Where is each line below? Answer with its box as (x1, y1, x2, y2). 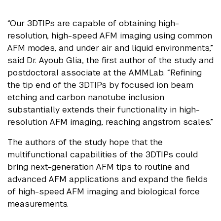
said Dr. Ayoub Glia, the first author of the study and (7, 54, 214, 66)
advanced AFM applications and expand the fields (7, 173, 208, 184)
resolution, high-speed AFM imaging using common (7, 30, 212, 41)
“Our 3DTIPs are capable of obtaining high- (7, 17, 179, 29)
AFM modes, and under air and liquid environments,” (7, 42, 213, 53)
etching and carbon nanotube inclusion (7, 91, 164, 103)
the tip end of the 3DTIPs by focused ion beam (7, 79, 193, 90)
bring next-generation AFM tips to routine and (7, 161, 189, 172)
